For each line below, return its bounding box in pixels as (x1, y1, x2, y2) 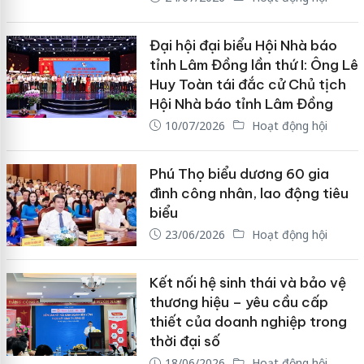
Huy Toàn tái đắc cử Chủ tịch (149, 75, 346, 93)
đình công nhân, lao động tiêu (149, 184, 349, 202)
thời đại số (149, 332, 220, 351)
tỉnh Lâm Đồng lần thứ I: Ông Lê (149, 55, 358, 74)
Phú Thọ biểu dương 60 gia (149, 164, 329, 183)
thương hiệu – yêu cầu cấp (149, 293, 328, 312)
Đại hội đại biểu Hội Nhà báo (149, 36, 337, 54)
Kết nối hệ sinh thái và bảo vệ (149, 274, 346, 292)
